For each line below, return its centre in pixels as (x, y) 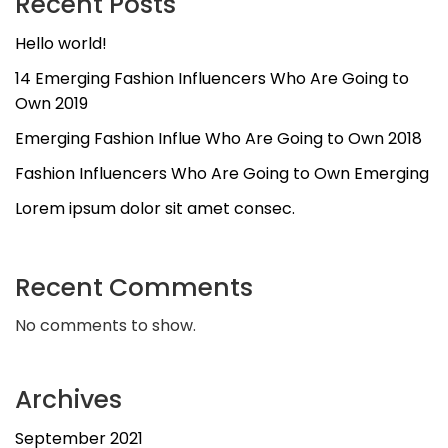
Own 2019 (51, 103)
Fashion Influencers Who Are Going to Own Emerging (222, 173)
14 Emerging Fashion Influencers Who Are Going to (212, 78)
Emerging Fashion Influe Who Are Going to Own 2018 (218, 138)
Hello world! (61, 43)
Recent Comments (134, 287)
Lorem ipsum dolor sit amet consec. (155, 208)
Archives (68, 399)
